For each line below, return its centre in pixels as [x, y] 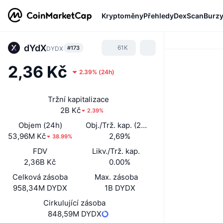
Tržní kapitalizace [78, 99]
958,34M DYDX [40, 188]
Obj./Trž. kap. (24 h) [120, 125]
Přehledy [159, 15]
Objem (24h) [40, 125]
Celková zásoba [40, 177]
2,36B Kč [40, 162]
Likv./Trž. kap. [116, 151]
